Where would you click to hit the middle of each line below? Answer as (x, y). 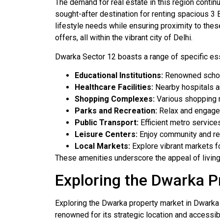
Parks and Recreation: (116, 110)
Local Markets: (102, 146)
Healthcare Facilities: (114, 87)
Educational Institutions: (119, 75)
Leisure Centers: (106, 134)
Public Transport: (107, 122)
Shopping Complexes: (115, 99)
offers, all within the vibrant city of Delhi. (124, 38)
